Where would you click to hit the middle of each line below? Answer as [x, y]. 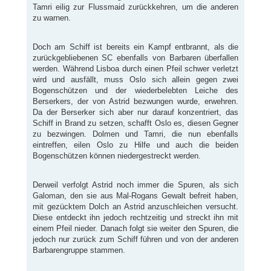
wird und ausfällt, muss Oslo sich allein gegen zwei [135, 80]
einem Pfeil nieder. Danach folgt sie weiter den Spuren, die [135, 229]
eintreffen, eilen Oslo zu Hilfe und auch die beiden [135, 145]
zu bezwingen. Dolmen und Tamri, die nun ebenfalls [135, 134]
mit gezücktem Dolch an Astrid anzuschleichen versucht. [135, 207]
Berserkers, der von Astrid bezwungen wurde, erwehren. [135, 102]
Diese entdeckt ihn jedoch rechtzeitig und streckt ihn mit [135, 218]
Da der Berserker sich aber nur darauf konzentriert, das [135, 113]
